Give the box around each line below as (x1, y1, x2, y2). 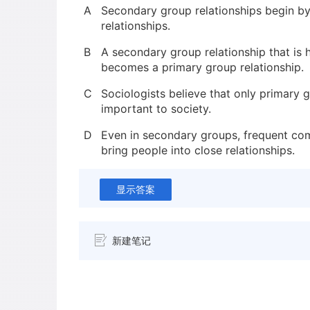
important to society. (101, 102, 211, 116)
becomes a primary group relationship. (101, 60, 304, 74)
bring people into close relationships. (101, 143, 295, 157)
